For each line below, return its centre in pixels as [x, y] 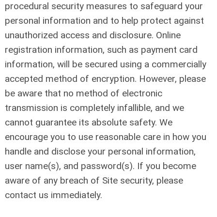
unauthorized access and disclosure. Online [93, 35]
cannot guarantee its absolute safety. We [89, 122]
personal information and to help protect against [104, 21]
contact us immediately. [54, 195]
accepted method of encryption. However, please [105, 79]
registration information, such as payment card [101, 50]
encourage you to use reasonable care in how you [106, 137]
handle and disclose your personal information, [100, 151]
